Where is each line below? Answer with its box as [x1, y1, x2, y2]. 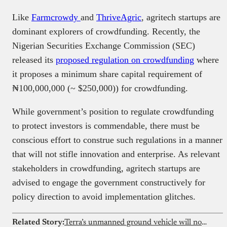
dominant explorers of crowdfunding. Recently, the [12, 26, 200, 37]
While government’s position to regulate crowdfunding [12, 106, 214, 117]
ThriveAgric [96, 12, 141, 23]
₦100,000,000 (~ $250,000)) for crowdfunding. [12, 83, 188, 94]
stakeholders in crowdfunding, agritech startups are [12, 163, 200, 174]
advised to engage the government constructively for [12, 177, 205, 188]
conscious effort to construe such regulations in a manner [12, 135, 222, 145]
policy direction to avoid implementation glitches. [12, 192, 196, 202]
